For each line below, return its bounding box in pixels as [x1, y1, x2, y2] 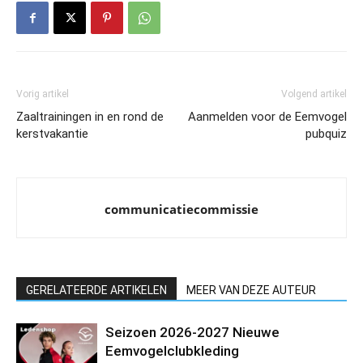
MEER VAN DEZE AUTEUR [186, 284, 316, 297]
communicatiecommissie [105, 201, 258, 217]
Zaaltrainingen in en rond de [16, 109, 164, 124]
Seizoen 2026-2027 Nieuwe [105, 324, 280, 340]
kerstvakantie [16, 126, 88, 141]
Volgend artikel [281, 88, 347, 100]
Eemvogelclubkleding [105, 343, 239, 359]
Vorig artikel [16, 88, 69, 100]
